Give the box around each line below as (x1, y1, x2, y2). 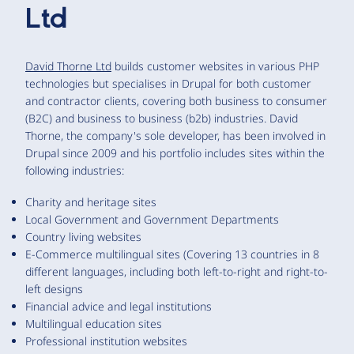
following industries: (25, 162, 124, 178)
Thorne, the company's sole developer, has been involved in (25, 127, 326, 143)
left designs (25, 281, 83, 296)
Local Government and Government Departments (25, 211, 279, 227)
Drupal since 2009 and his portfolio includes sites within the (25, 145, 325, 160)
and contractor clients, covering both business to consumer (25, 92, 327, 108)
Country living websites (25, 228, 141, 244)
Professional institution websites (25, 333, 187, 348)
